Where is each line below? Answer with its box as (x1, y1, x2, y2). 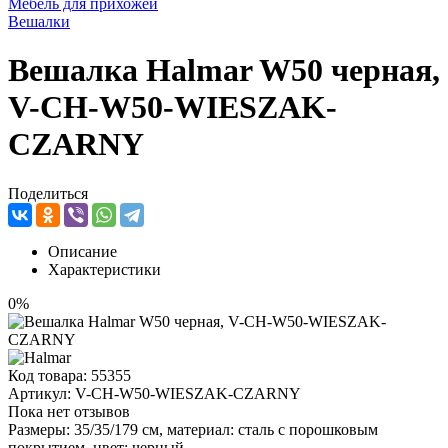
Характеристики (48, 260, 161, 278)
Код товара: (8, 366, 91, 384)
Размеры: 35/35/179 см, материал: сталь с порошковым (8, 420, 378, 438)
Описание (48, 242, 117, 260)
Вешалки (8, 13, 70, 30)
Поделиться (8, 184, 88, 202)
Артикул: (8, 384, 75, 402)
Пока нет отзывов (8, 402, 130, 420)
